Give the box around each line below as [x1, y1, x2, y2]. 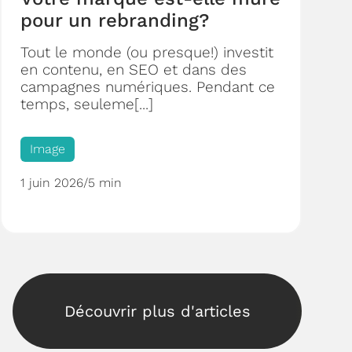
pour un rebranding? [20, 9, 209, 32]
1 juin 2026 [20, 175, 83, 191]
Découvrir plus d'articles [64, 302, 251, 321]
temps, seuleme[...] [20, 95, 153, 114]
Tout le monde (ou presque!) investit [20, 43, 273, 62]
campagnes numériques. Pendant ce [20, 78, 275, 97]
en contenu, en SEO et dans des [20, 60, 247, 79]
